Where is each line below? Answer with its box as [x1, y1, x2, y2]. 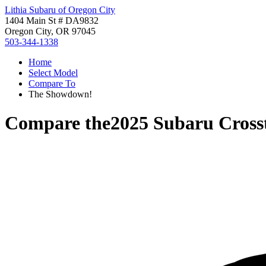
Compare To [28, 78, 75, 88]
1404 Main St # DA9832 [5, 15, 99, 26]
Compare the [5, 112, 110, 134]
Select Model [28, 68, 78, 78]
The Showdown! [28, 89, 92, 99]
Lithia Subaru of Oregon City [5, 5, 115, 15]
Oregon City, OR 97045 [5, 26, 96, 36]
